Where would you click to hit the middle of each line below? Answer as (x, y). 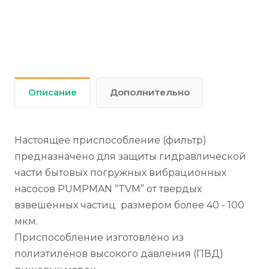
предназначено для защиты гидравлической (130, 156)
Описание (53, 92)
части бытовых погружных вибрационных (120, 173)
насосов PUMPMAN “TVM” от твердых (108, 189)
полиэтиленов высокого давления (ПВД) (119, 254)
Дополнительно (150, 92)
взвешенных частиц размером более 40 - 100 (129, 205)
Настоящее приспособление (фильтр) (110, 140)
